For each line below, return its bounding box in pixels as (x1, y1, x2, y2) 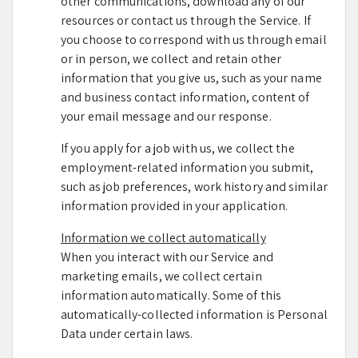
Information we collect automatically (61, 229, 266, 246)
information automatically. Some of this (61, 287, 281, 304)
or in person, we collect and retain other (61, 50, 282, 67)
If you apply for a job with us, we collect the (61, 140, 295, 157)
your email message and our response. (61, 108, 272, 125)
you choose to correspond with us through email (61, 31, 327, 48)
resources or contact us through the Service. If (61, 12, 311, 29)
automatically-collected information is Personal (61, 306, 328, 323)
